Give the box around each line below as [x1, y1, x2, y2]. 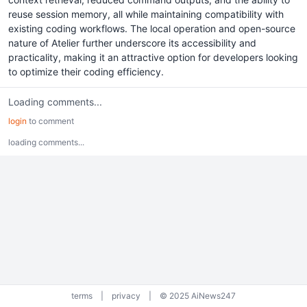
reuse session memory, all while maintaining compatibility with [8, 8, 284, 20]
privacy [112, 291, 140, 301]
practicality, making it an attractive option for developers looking [8, 51, 298, 63]
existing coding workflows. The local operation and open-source [8, 23, 295, 34]
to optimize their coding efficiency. [8, 66, 164, 77]
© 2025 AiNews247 [160, 291, 236, 301]
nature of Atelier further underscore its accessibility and [8, 37, 256, 49]
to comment [27, 116, 74, 126]
